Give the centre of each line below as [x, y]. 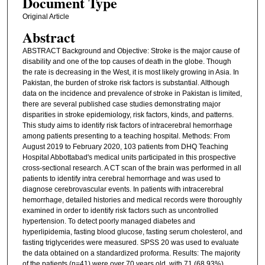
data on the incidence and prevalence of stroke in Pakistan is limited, [132, 94]
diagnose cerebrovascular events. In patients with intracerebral [123, 190]
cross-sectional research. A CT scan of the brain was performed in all [132, 168]
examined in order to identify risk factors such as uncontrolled [120, 211]
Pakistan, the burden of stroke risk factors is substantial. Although [126, 83]
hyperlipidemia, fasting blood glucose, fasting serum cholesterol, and [132, 232]
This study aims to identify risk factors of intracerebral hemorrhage [127, 126]
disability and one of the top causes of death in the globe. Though [127, 62]
